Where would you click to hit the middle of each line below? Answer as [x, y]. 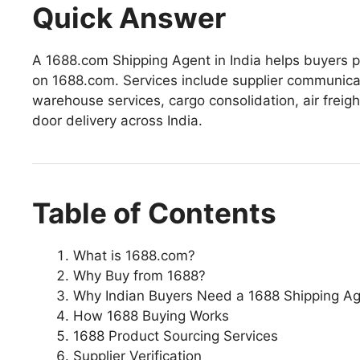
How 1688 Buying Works [151, 315]
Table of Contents [154, 213]
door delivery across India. [117, 120]
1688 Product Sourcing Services [176, 335]
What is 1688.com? [134, 255]
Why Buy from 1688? [139, 275]
